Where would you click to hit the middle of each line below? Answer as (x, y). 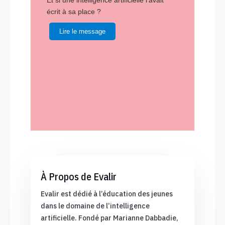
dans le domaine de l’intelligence (95, 206)
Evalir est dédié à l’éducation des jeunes (106, 194)
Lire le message (83, 32)
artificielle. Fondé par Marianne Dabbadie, (109, 218)
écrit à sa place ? (74, 12)
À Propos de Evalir (78, 177)
